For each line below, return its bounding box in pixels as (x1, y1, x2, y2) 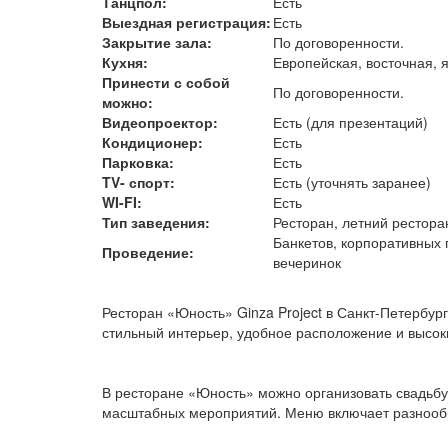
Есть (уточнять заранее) (273, 172, 431, 193)
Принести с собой (102, 72, 230, 93)
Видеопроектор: (102, 112, 218, 133)
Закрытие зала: (102, 32, 212, 53)
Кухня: (102, 52, 148, 73)
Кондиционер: (102, 132, 203, 153)
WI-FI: (102, 192, 142, 213)
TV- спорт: (102, 172, 175, 193)
